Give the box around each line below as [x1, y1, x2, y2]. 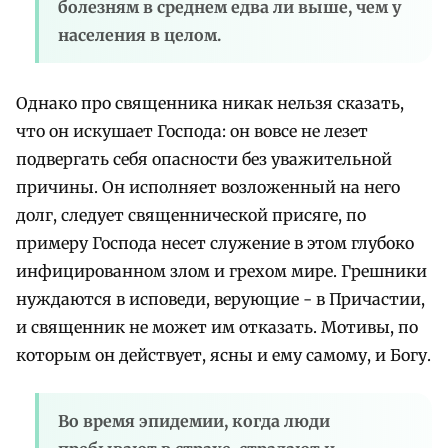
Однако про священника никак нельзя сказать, [16, 92, 404, 113]
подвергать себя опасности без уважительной [16, 148, 392, 169]
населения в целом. [58, 24, 222, 45]
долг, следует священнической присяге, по [16, 204, 366, 225]
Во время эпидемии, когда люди [58, 410, 331, 431]
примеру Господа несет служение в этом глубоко [16, 232, 414, 253]
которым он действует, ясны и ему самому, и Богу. [16, 344, 431, 365]
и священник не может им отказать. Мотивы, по [16, 316, 418, 337]
